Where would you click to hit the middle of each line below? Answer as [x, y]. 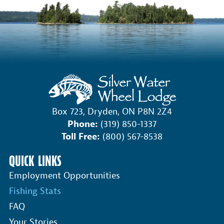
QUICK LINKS [35, 161]
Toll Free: [81, 136]
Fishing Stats [35, 191]
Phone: [83, 124]
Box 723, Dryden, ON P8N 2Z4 [112, 111]
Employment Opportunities [64, 176]
